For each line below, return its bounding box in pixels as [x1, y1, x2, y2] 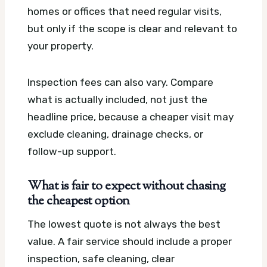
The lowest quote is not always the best [27, 218, 221, 230]
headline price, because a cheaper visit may [27, 111, 234, 123]
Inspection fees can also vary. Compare [27, 76, 213, 89]
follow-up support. [27, 145, 116, 158]
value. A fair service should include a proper [27, 235, 232, 247]
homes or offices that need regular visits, [27, 5, 222, 18]
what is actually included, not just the [27, 94, 207, 106]
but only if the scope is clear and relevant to [27, 23, 237, 35]
